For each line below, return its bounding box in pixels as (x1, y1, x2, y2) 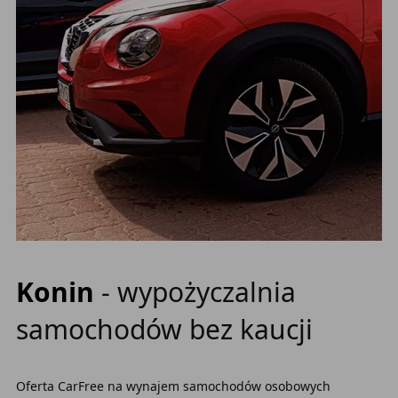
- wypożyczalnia (100, 274, 296, 310)
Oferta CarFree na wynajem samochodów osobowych (15, 378, 330, 394)
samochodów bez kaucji (15, 311, 313, 347)
